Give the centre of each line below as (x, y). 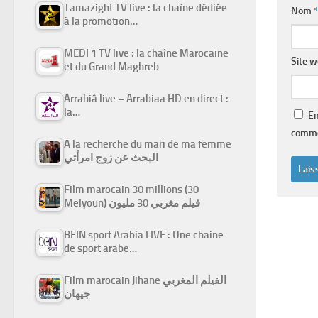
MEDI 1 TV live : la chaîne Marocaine (146, 54)
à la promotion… (101, 22)
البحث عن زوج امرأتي (111, 158)
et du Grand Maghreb (111, 67)
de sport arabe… (100, 249)
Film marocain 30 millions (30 (131, 190)
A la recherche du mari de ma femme (148, 144)
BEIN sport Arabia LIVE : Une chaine (144, 235)
